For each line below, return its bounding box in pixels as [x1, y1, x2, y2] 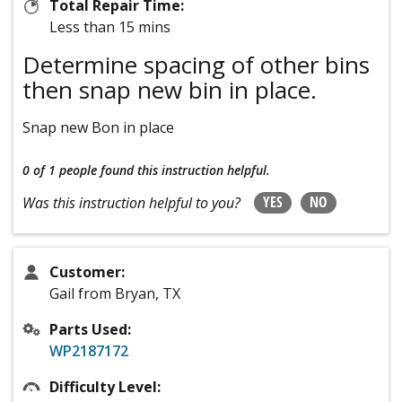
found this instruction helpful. [100, 161, 270, 179]
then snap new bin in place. [22, 73, 317, 106]
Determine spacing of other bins [22, 48, 370, 81]
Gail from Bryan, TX [49, 283, 180, 303]
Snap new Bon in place [22, 117, 174, 137]
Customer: [49, 261, 125, 282]
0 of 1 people [22, 161, 97, 179]
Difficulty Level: [49, 376, 161, 397]
